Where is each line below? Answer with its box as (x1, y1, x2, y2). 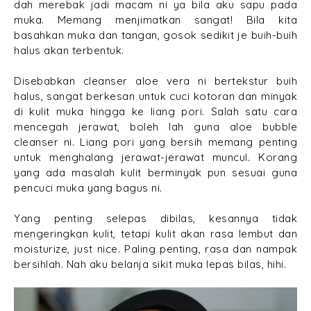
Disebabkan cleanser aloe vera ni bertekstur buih (14, 74, 297, 87)
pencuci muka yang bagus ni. (14, 180, 165, 194)
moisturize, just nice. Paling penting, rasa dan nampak (14, 242, 297, 255)
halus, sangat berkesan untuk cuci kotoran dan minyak (14, 89, 297, 103)
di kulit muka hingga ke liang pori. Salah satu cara (14, 104, 297, 118)
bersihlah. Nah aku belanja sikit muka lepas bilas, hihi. (14, 257, 286, 271)
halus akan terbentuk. (14, 43, 127, 57)
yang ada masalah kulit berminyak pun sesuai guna (14, 165, 297, 179)
